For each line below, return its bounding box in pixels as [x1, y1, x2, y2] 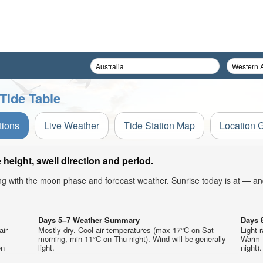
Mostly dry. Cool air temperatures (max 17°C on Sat [38, 224, 214, 235]
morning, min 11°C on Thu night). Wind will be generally [38, 233, 226, 244]
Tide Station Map [124, 119, 195, 132]
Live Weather [44, 119, 99, 132]
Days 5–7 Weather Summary [38, 214, 140, 225]
